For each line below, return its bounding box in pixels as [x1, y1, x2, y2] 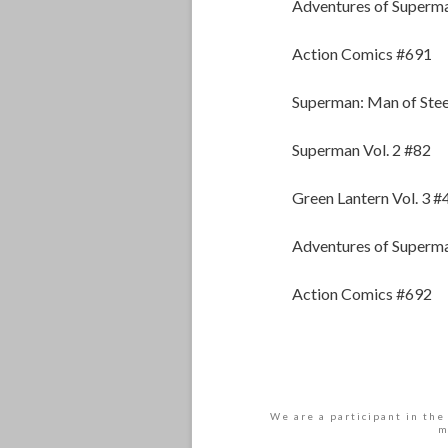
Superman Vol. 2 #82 [292, 140, 431, 160]
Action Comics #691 [292, 44, 432, 64]
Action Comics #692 [292, 284, 432, 304]
